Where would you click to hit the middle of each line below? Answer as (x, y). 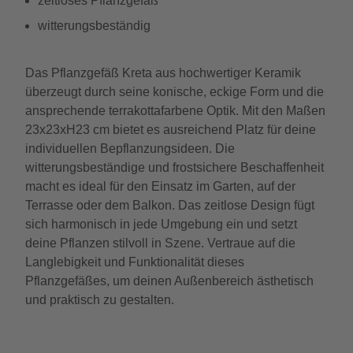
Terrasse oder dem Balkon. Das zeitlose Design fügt (170, 205)
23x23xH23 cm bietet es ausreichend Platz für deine (171, 130)
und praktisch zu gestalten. (100, 300)
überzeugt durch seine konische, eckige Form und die (175, 92)
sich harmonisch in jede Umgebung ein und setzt (161, 224)
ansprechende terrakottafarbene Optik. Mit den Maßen (175, 111)
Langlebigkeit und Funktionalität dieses (135, 262)
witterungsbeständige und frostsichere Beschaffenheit (175, 167)
